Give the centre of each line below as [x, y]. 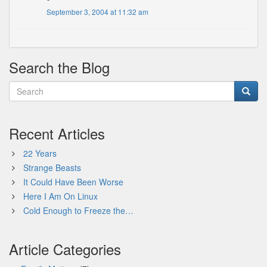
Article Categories [65, 249]
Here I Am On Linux [60, 196]
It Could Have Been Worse [73, 182]
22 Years [40, 153]
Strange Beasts [52, 167]
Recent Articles [57, 133]
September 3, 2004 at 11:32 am [98, 12]
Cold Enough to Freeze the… [78, 210]
